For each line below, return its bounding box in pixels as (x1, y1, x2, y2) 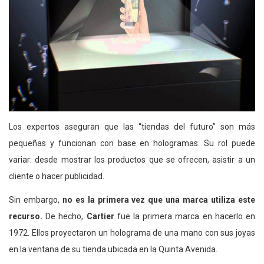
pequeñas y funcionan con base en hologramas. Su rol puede (9, 138, 255, 148)
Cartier (86, 212, 114, 222)
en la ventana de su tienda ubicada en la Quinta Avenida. (9, 245, 217, 255)
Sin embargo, (9, 195, 62, 205)
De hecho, (45, 212, 87, 222)
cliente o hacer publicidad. (9, 171, 104, 181)
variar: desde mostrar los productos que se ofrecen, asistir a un (9, 155, 255, 165)
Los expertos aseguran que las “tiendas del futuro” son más (9, 122, 255, 132)
